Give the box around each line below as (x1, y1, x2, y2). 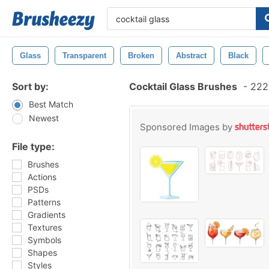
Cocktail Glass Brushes (129, 80, 237, 92)
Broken (128, 51, 154, 60)
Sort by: (12, 80, 49, 92)
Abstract (176, 51, 207, 60)
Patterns (28, 197, 61, 207)
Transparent (62, 51, 106, 60)
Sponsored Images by (140, 121, 235, 133)
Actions (28, 172, 56, 182)
